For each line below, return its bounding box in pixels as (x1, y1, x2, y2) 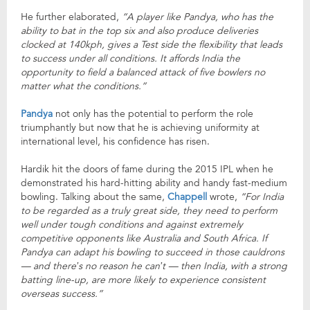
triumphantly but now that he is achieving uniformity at (21, 120, 259, 134)
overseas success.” (21, 286, 102, 300)
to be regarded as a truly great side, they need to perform (21, 203, 277, 217)
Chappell (167, 190, 210, 203)
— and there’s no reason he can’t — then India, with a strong (21, 259, 287, 273)
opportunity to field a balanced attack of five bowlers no (21, 65, 265, 79)
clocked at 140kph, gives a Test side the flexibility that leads (21, 37, 282, 51)
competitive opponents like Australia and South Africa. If (21, 231, 267, 245)
